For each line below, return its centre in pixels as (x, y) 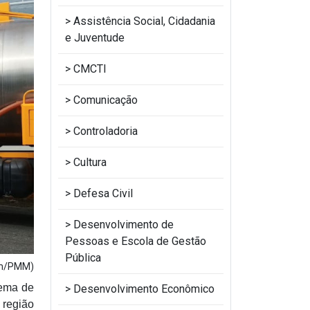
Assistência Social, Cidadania (144, 21)
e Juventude (95, 38)
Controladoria (106, 131)
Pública (83, 258)
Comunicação (106, 100)
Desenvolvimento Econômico (144, 289)
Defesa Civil (103, 193)
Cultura (90, 162)
